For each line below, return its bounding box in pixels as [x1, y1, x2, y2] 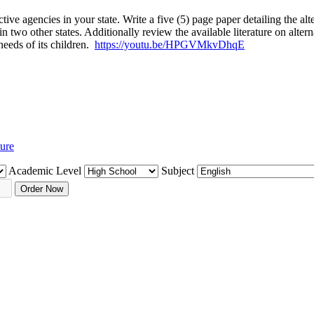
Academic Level [8, 164, 81, 177]
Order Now [20, 183, 63, 194]
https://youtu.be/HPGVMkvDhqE [95, 39, 245, 51]
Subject [161, 164, 194, 177]
